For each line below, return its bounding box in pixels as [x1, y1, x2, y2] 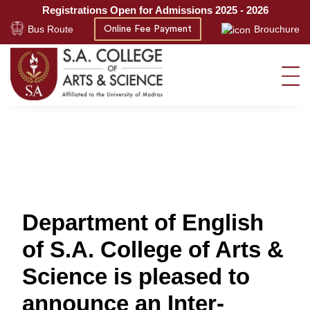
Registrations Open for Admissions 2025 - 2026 [42, 4, 268, 16]
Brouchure [254, 24, 300, 35]
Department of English [22, 210, 264, 235]
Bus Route [28, 24, 73, 35]
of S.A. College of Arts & [22, 237, 284, 262]
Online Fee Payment [103, 24, 192, 34]
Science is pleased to [22, 264, 250, 289]
